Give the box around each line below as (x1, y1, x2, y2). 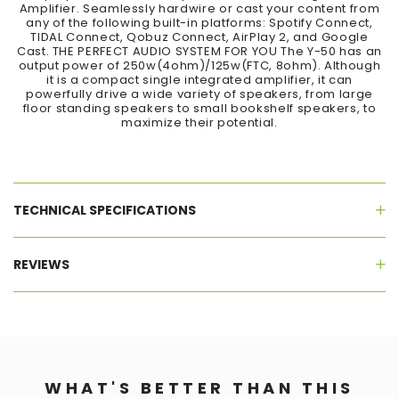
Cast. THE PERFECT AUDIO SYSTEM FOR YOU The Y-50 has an (16, 42, 383, 60)
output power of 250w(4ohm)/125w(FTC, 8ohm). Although (18, 56, 381, 74)
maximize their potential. (121, 113, 278, 131)
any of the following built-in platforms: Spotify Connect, (26, 13, 373, 31)
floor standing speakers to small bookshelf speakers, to (22, 99, 377, 117)
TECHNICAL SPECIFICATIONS (13, 200, 196, 219)
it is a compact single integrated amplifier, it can (45, 70, 354, 88)
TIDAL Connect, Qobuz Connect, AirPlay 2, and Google (30, 28, 369, 45)
